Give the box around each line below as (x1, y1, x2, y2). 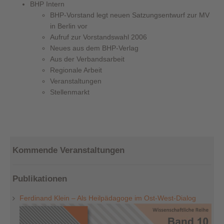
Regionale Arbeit (50, 65, 102, 74)
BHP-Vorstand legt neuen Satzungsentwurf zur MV (50, 10, 209, 19)
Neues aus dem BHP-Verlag (50, 43, 138, 52)
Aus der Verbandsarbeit (50, 54, 124, 63)
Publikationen (12, 173, 67, 183)
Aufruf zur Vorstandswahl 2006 (50, 32, 147, 41)
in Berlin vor (50, 21, 87, 30)
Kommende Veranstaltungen (12, 145, 124, 155)
